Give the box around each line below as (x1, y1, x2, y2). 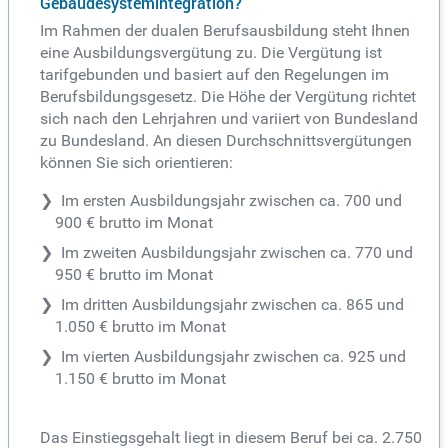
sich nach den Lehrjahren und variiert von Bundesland (40, 109, 418, 129)
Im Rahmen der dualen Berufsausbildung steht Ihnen (40, 21, 410, 41)
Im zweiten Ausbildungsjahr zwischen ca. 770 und (61, 243, 413, 263)
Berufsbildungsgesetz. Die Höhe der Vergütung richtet (40, 87, 416, 107)
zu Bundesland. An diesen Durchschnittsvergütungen (40, 131, 412, 151)
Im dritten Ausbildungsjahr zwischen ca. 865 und (61, 295, 404, 315)
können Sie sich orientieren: (40, 153, 233, 173)
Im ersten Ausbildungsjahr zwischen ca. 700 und (61, 191, 402, 211)
